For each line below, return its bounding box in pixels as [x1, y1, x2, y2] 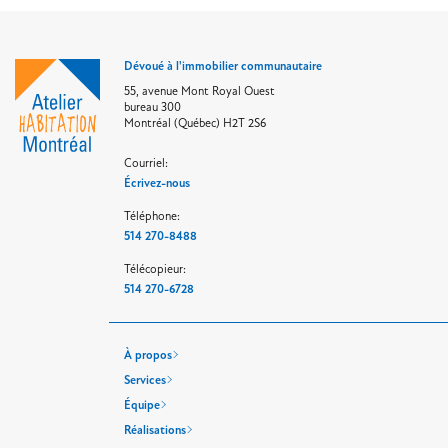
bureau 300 [124, 99, 181, 114]
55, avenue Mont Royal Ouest [124, 83, 275, 98]
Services [124, 372, 166, 388]
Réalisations [124, 422, 186, 438]
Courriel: [124, 155, 168, 170]
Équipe [124, 397, 160, 413]
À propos [124, 347, 172, 363]
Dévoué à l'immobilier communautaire [124, 58, 322, 74]
